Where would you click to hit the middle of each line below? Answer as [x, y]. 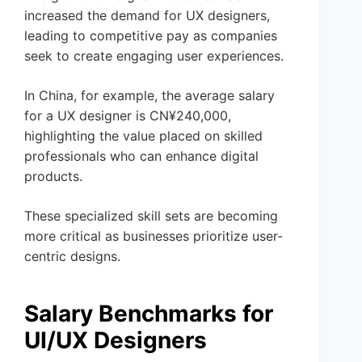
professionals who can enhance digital [141, 156]
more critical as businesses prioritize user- [154, 236]
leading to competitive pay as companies [151, 36]
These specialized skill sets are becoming [151, 216]
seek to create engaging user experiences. [154, 56]
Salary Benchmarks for [149, 314]
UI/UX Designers [116, 341]
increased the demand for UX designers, [147, 16]
